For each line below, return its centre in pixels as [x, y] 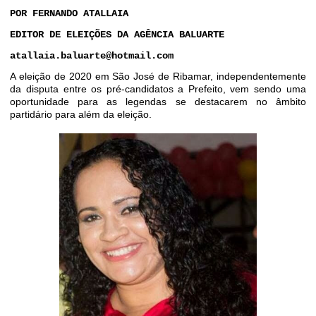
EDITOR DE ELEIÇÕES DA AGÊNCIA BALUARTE [117, 35]
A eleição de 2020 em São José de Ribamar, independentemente [158, 76]
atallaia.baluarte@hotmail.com [92, 56]
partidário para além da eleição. [81, 114]
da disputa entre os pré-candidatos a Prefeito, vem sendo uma [158, 89]
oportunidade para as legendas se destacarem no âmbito [158, 102]
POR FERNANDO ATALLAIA [69, 13]
